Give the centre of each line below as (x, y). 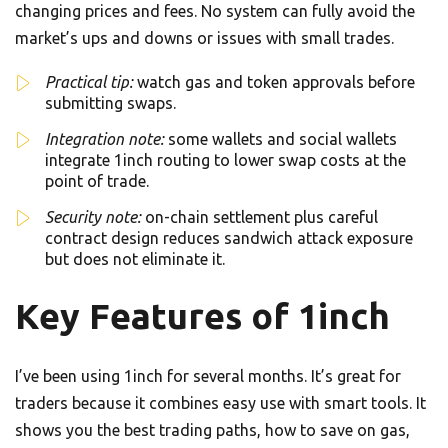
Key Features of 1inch (202, 315)
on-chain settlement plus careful (259, 216)
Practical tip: (89, 81)
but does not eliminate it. (135, 258)
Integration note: (104, 138)
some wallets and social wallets (280, 138)
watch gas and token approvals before (274, 81)
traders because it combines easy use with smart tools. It (220, 402)
